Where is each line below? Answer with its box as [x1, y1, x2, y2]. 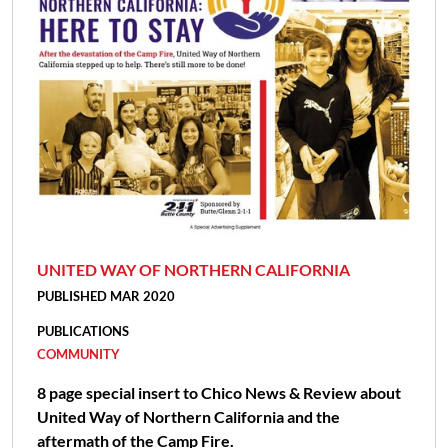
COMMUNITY [37, 346, 120, 363]
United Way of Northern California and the [37, 407, 340, 427]
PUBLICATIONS [37, 323, 129, 340]
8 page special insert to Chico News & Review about [37, 383, 401, 403]
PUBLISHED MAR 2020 [37, 288, 175, 305]
